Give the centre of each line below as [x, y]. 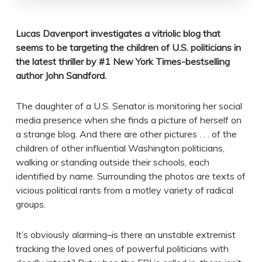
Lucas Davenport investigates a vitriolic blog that [118, 34]
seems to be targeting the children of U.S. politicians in [128, 48]
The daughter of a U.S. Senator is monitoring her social [129, 106]
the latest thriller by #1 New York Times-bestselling [123, 62]
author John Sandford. [61, 76]
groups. [30, 204]
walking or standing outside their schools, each [112, 162]
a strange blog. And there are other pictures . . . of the [126, 134]
